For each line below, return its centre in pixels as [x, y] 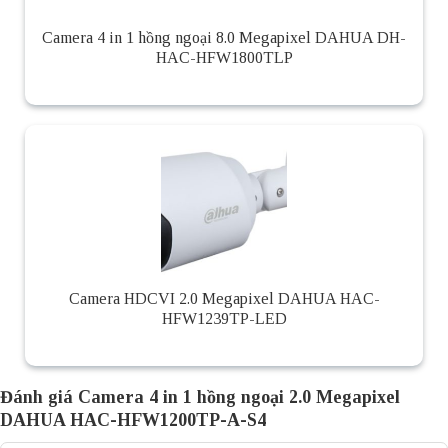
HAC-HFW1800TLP [224, 58]
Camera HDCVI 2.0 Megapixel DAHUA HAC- [224, 299]
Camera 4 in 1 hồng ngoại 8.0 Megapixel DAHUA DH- [224, 38]
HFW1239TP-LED [224, 319]
